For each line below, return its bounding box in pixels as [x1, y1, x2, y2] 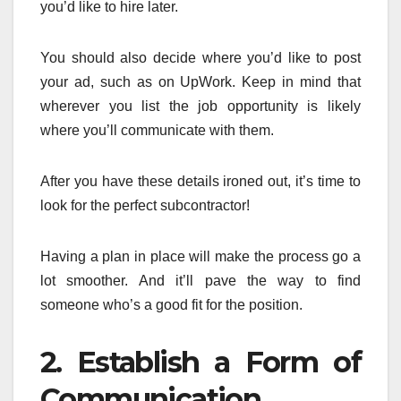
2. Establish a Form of [40, 345, 361, 380]
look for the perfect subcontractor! [40, 198, 250, 214]
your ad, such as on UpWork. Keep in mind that [40, 74, 361, 90]
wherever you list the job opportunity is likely [40, 98, 361, 115]
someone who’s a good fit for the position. [40, 297, 303, 313]
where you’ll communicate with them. [40, 123, 274, 139]
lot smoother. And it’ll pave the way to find [40, 273, 361, 289]
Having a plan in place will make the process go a [40, 249, 361, 265]
